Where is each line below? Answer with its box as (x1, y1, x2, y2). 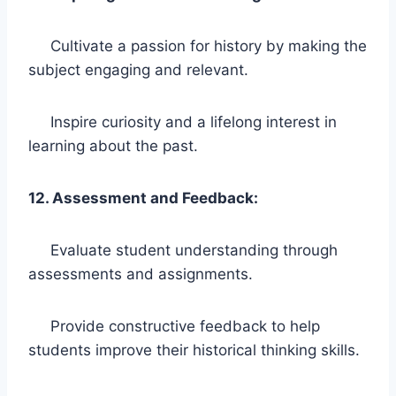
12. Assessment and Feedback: (28, 188, 258, 207)
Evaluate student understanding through (28, 240, 338, 259)
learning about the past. (28, 136, 198, 155)
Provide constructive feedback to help (28, 316, 320, 335)
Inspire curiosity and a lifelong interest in (28, 112, 337, 131)
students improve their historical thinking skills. (28, 340, 360, 359)
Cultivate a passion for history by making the (28, 36, 367, 55)
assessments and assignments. (28, 264, 253, 283)
